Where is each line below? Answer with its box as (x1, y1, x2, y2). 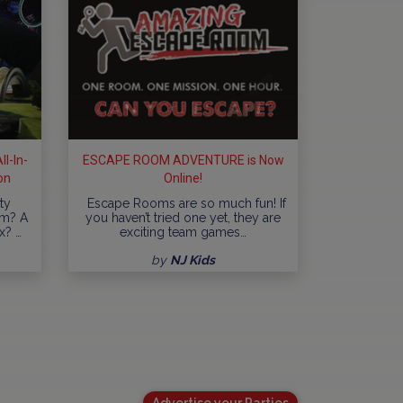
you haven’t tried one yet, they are (85, 210, 281, 225)
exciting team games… (120, 224, 246, 239)
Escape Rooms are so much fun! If (80, 195, 286, 210)
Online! (164, 170, 202, 185)
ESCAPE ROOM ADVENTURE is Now (82, 152, 284, 167)
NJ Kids (170, 252, 215, 267)
